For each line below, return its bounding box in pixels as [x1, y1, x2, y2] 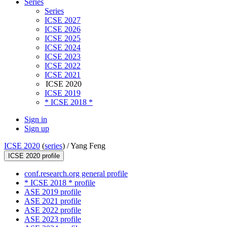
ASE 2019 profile [24, 187, 81, 197]
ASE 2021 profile [24, 197, 81, 206]
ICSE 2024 [45, 43, 81, 52]
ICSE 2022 [45, 61, 81, 70]
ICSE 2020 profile [8, 152, 60, 160]
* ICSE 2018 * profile [24, 178, 95, 187]
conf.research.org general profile [24, 169, 128, 178]
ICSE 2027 [45, 16, 81, 25]
